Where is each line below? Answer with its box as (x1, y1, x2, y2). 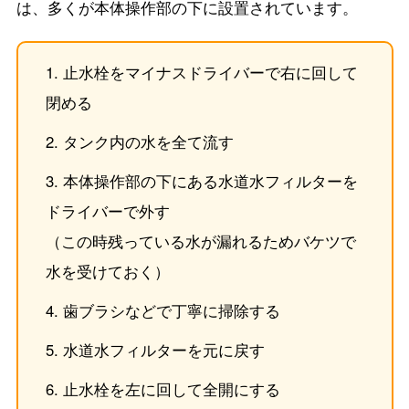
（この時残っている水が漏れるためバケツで (45, 230, 356, 253)
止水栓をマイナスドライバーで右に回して (62, 61, 358, 84)
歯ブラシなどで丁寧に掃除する (62, 299, 280, 322)
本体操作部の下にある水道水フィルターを (62, 170, 358, 193)
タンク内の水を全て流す (62, 131, 234, 153)
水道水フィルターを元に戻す (62, 339, 265, 362)
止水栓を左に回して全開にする (62, 378, 280, 401)
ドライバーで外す (45, 200, 170, 223)
